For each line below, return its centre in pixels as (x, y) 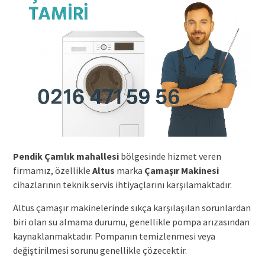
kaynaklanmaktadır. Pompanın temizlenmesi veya (114, 236)
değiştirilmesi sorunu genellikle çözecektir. (100, 250)
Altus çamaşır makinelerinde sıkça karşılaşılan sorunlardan (132, 207)
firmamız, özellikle (52, 170)
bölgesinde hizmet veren (170, 156)
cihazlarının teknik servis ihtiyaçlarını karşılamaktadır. (122, 184)
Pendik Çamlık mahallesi (66, 156)
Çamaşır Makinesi (181, 170)
